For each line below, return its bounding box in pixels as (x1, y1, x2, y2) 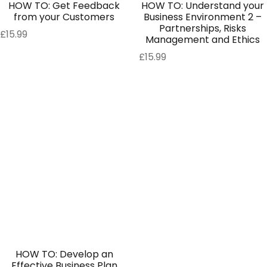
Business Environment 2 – (144, 10, 262, 24)
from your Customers (14, 10, 115, 24)
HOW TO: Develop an (15, 247, 113, 261)
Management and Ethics (145, 33, 260, 47)
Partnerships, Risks (159, 21, 247, 36)
